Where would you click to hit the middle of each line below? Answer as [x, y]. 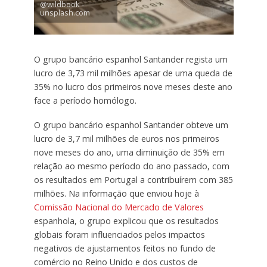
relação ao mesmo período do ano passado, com [131, 166]
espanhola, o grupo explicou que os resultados [126, 221]
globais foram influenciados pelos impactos [119, 234]
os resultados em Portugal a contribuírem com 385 [133, 179]
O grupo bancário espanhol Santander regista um [131, 60]
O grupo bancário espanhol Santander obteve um [131, 125]
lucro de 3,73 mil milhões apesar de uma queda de [133, 73]
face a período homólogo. [85, 101]
